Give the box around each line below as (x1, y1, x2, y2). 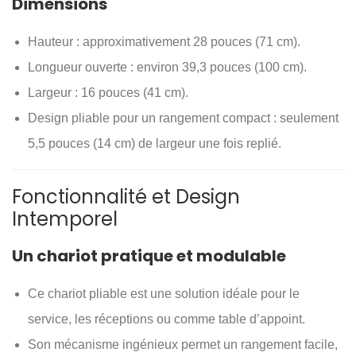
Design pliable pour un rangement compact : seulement (28, 111, 339, 125)
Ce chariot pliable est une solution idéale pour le (28, 287, 300, 300)
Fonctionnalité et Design (12, 184, 240, 210)
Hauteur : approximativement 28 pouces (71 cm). (28, 35, 300, 48)
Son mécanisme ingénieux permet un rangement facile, (28, 338, 338, 351)
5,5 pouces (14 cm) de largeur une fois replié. (28, 137, 281, 150)
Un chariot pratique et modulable (12, 245, 286, 267)
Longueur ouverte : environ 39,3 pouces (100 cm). (28, 60, 307, 74)
